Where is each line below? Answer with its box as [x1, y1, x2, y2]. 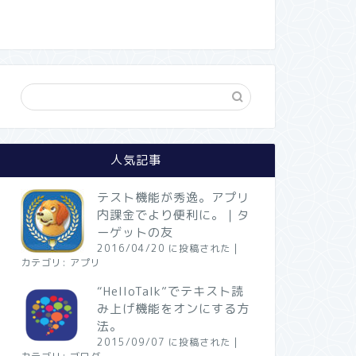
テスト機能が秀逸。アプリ [96, 189, 250, 206]
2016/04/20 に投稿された [96, 242, 230, 255]
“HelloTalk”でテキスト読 [96, 283, 244, 300]
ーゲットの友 [96, 224, 173, 241]
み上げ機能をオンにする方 [96, 300, 250, 317]
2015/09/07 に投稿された [96, 335, 230, 349]
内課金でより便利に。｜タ [96, 207, 250, 223]
